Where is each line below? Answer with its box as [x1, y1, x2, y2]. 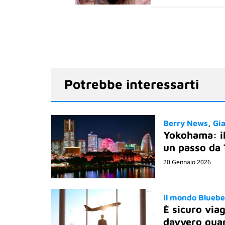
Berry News [163, 119, 208, 128]
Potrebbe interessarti [64, 76, 199, 92]
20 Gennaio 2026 [163, 158, 211, 167]
